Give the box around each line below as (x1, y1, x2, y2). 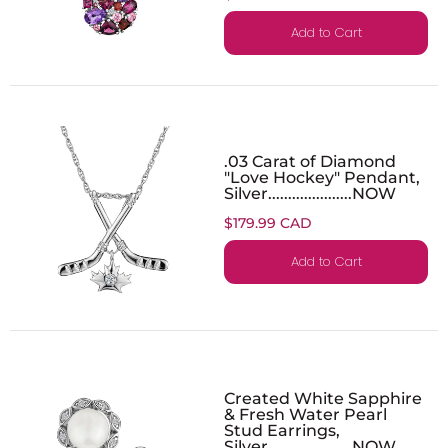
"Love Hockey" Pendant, (224, 166, 420, 187)
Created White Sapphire (224, 387, 422, 408)
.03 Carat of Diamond (224, 150, 396, 171)
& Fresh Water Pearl (224, 403, 387, 424)
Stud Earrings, (224, 419, 340, 440)
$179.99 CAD (224, 213, 312, 232)
